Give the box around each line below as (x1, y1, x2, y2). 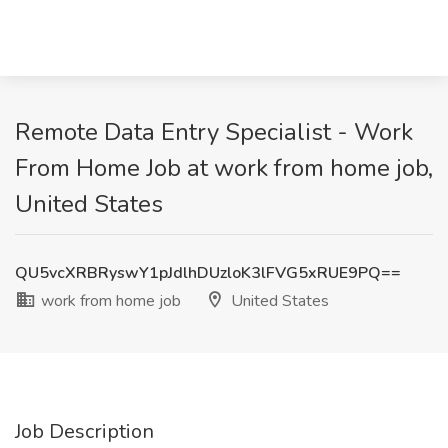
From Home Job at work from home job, (15, 152, 433, 184)
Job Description (15, 418, 154, 445)
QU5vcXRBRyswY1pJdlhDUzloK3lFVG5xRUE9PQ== (15, 262, 401, 284)
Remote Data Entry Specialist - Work (15, 116, 413, 148)
